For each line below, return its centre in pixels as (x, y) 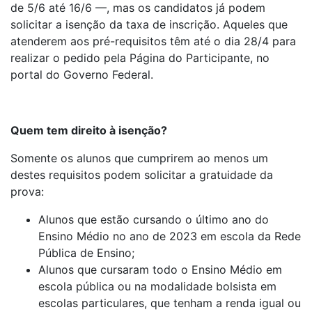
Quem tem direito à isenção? (89, 130)
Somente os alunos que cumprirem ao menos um (139, 158)
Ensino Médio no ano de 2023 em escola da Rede (170, 236)
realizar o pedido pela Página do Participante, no (140, 57)
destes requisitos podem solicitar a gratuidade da (142, 174)
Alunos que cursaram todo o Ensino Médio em (160, 269)
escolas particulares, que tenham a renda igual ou (170, 303)
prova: (27, 191)
